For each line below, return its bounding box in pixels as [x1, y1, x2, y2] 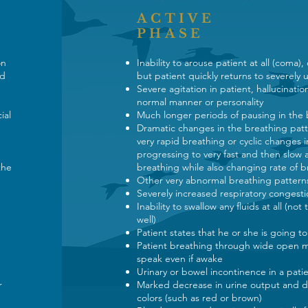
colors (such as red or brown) [136, 291, 265, 304]
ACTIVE [136, 11, 215, 26]
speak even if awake [136, 252, 225, 265]
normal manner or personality [136, 96, 266, 108]
